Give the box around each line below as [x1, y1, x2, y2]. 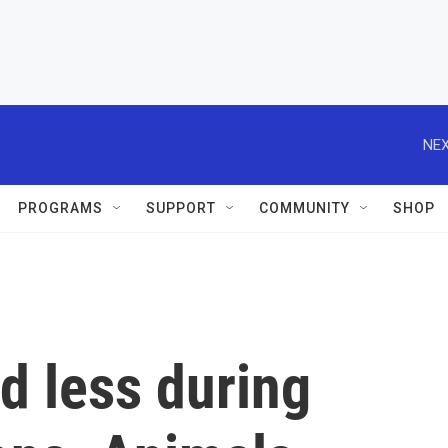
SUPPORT [146, 200, 216, 216]
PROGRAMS [18, 200, 103, 216]
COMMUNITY [259, 200, 350, 216]
